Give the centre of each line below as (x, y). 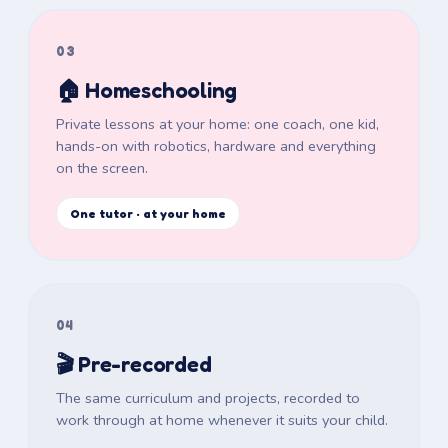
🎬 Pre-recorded (133, 363)
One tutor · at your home (147, 213)
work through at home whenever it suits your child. (221, 419)
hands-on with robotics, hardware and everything (215, 145)
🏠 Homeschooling (146, 89)
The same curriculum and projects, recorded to (207, 397)
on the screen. (101, 167)
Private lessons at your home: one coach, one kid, (217, 123)
